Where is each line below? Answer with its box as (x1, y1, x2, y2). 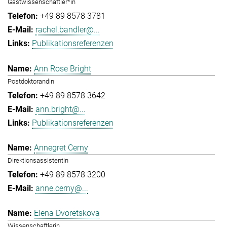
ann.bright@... (35, 104, 86, 114)
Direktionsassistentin (8, 156, 68, 164)
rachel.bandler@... (35, 25, 100, 35)
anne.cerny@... (35, 183, 88, 193)
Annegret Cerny (34, 142, 88, 153)
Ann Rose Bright (34, 63, 91, 73)
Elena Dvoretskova (34, 208, 100, 218)
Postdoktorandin (8, 77, 54, 85)
